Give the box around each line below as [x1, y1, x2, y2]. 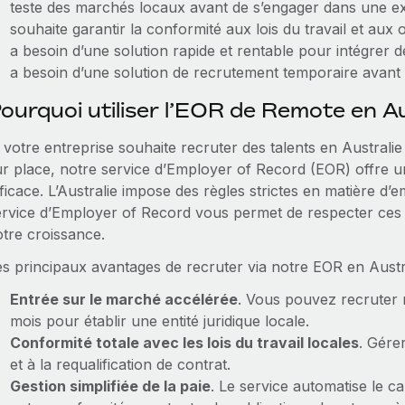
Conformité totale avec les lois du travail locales [9, 334, 359, 352]
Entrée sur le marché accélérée [9, 290, 238, 308]
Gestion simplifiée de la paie [9, 377, 211, 395]
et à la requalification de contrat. [9, 355, 231, 373]
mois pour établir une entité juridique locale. [9, 312, 309, 330]
